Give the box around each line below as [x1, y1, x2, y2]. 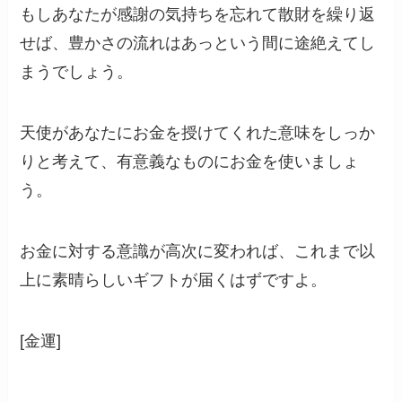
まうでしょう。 [20, 63, 134, 82]
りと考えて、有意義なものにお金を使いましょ [20, 152, 360, 170]
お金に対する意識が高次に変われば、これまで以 [20, 241, 376, 260]
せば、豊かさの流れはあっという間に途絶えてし [20, 34, 376, 53]
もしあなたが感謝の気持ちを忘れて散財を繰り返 [20, 5, 376, 24]
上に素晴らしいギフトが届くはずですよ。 [20, 270, 328, 289]
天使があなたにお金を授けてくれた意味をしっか [20, 123, 376, 142]
